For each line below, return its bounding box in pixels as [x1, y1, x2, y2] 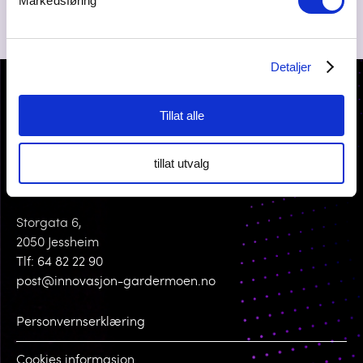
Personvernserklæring [16, 316, 145, 330]
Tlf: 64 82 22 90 [16, 256, 103, 270]
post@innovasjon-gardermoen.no [16, 275, 216, 289]
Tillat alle [159, 109, 204, 122]
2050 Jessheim [16, 237, 99, 250]
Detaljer [270, 59, 312, 74]
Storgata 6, [16, 217, 82, 231]
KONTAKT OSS [16, 181, 100, 195]
